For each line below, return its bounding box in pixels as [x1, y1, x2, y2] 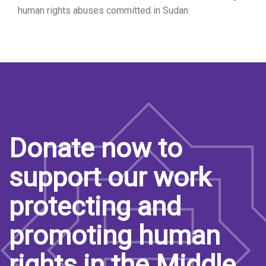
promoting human [9, 220, 220, 252]
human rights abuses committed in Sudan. [18, 5, 190, 17]
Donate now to [9, 132, 182, 164]
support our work [9, 161, 211, 194]
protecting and [9, 191, 181, 223]
